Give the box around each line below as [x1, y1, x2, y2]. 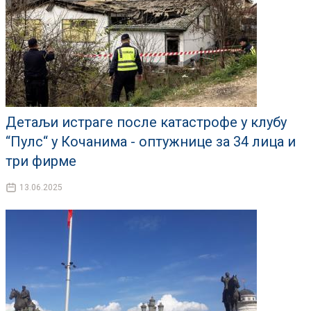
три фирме [6, 153, 76, 170]
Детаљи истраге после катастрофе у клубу [6, 114, 287, 131]
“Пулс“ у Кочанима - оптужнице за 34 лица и [6, 133, 296, 151]
